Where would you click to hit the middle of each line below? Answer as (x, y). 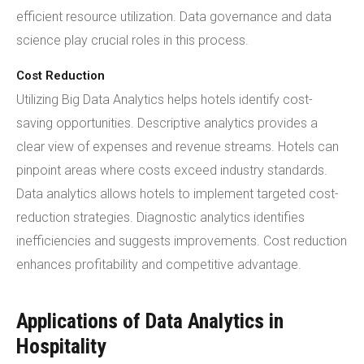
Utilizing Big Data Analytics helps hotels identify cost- (165, 100)
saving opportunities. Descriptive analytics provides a (167, 123)
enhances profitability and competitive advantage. (159, 264)
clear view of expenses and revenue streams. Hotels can (178, 147)
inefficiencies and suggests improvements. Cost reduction (182, 241)
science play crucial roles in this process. (132, 40)
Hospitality (61, 346)
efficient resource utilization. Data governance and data (174, 17)
